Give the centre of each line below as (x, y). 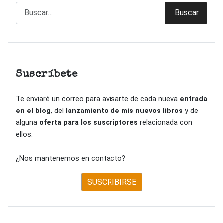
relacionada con (165, 123)
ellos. (24, 135)
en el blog (33, 111)
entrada (193, 99)
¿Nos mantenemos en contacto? (71, 159)
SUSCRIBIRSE (111, 182)
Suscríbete (47, 75)
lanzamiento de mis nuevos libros (124, 111)
